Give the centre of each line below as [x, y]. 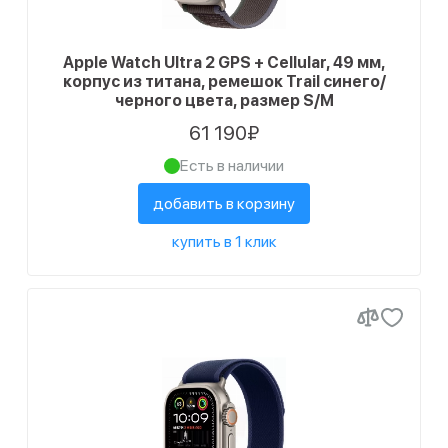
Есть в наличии [232, 165]
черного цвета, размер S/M [224, 100]
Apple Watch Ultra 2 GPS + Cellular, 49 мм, [224, 62]
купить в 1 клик [224, 241]
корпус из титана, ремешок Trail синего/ [224, 81]
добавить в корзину [224, 203]
